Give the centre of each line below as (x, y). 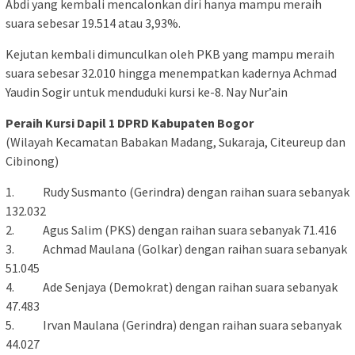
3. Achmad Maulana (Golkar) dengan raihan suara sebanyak (176, 249)
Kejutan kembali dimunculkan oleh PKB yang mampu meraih (170, 54)
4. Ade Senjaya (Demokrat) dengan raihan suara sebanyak (172, 287)
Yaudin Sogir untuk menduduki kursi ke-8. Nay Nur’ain (147, 92)
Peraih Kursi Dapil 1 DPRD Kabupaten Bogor (130, 123)
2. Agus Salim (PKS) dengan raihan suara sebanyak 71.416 (171, 230)
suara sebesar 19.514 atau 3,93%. (93, 23)
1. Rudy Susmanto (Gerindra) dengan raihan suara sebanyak (177, 192)
